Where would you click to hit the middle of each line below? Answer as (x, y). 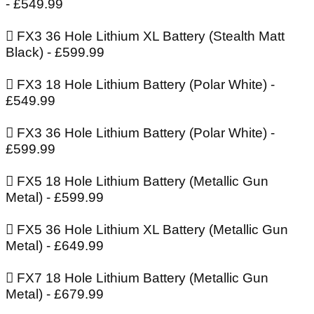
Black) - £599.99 (55, 53)
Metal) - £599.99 (55, 198)
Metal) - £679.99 (55, 294)
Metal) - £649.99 (55, 246)
